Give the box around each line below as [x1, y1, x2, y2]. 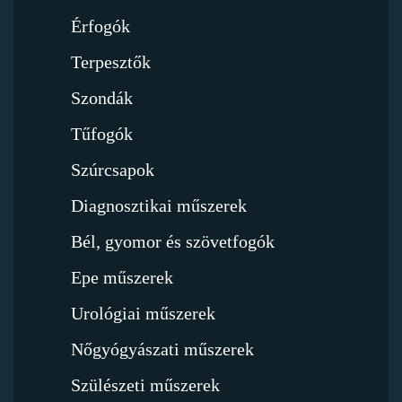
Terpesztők [71, 51, 152, 72]
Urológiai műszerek [71, 302, 216, 323]
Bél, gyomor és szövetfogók [71, 231, 275, 251]
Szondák [71, 87, 134, 108]
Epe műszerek [71, 267, 174, 287]
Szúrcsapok [71, 159, 155, 179]
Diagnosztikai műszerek [71, 195, 248, 215]
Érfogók [71, 15, 131, 36]
